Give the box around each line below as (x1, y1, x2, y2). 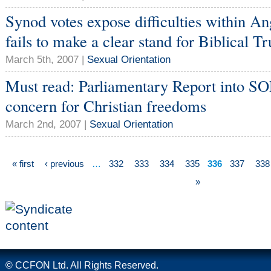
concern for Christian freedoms (5, 94, 206, 116)
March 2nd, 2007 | (5, 117, 90, 130)
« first (11, 158, 34, 169)
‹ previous (44, 158, 84, 169)
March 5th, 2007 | (5, 53, 87, 65)
